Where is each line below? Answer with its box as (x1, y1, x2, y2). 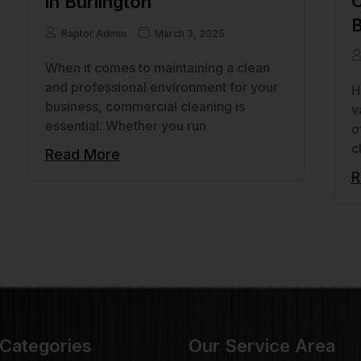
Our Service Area (189, 335, 335, 357)
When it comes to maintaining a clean (44, 59, 270, 76)
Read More (44, 145, 120, 163)
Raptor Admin (60, 27, 127, 39)
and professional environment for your (44, 78, 278, 95)
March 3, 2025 (154, 27, 225, 39)
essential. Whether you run (44, 117, 206, 134)
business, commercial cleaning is (44, 98, 245, 114)
